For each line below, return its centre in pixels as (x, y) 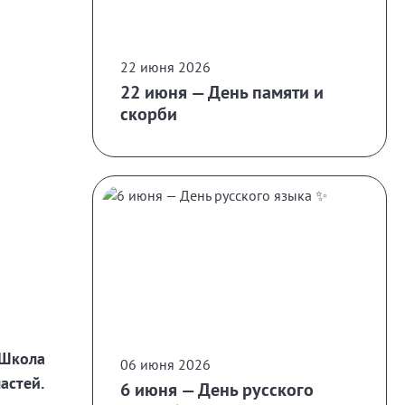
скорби (149, 114)
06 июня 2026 (165, 365)
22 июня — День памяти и (222, 93)
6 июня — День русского (217, 390)
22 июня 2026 (165, 67)
